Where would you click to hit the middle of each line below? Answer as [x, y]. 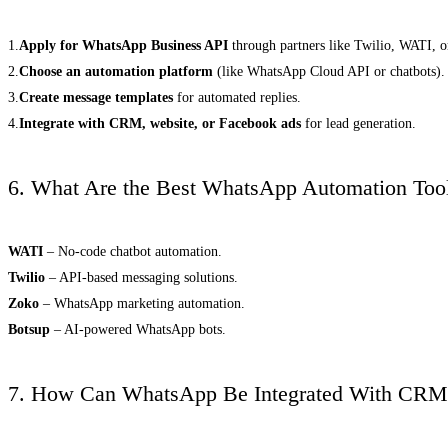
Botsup [29, 329]
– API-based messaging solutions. [141, 277]
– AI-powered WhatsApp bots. [138, 329]
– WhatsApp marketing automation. [142, 303]
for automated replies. [237, 98]
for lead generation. [358, 124]
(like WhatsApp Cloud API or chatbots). [329, 72]
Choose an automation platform [116, 72]
